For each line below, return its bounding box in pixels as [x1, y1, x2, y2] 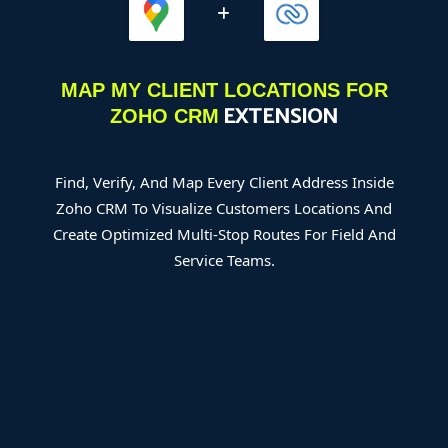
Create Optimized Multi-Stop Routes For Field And [52, 224, 396, 245]
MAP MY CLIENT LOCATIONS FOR [60, 79, 388, 102]
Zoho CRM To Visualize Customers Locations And [56, 198, 392, 219]
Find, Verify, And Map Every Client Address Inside [54, 172, 394, 193]
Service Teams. [173, 250, 275, 271]
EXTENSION [219, 103, 338, 129]
